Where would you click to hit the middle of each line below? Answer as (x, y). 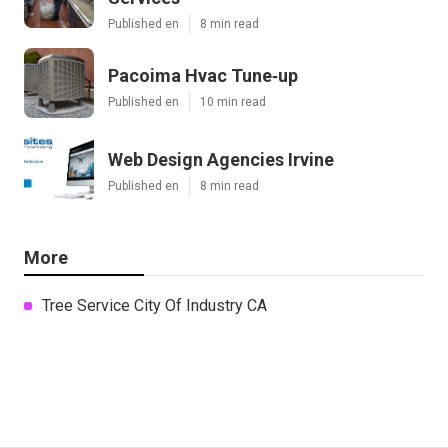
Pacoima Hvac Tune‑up (203, 75)
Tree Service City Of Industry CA (154, 305)
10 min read (233, 101)
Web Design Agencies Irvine (221, 159)
